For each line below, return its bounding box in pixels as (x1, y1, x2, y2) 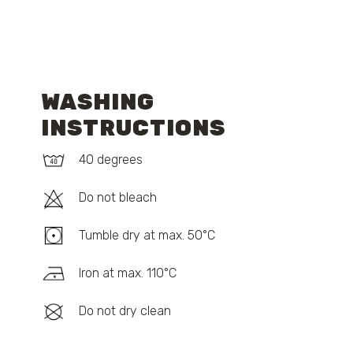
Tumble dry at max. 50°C (78, 228, 215, 243)
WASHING (40, 89, 154, 115)
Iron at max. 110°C (78, 266, 176, 281)
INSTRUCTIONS (40, 115, 225, 141)
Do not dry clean (78, 303, 171, 318)
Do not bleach (78, 190, 157, 205)
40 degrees (78, 152, 143, 167)
